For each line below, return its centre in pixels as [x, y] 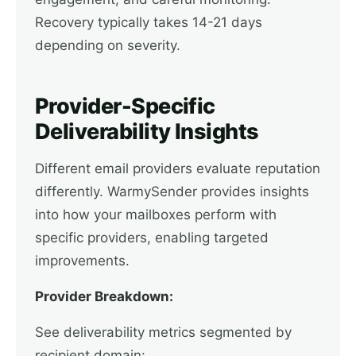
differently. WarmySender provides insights [172, 192]
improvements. [82, 261]
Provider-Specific [125, 106]
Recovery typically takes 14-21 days [149, 22]
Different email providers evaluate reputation [178, 168]
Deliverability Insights [147, 132]
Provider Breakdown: [104, 296]
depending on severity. [108, 45]
